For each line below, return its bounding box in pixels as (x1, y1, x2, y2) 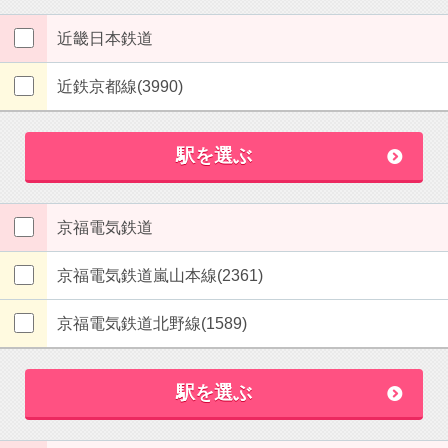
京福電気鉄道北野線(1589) (57, 315, 247, 332)
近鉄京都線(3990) (57, 78, 183, 95)
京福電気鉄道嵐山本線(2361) (57, 267, 263, 284)
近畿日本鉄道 (57, 30, 153, 47)
